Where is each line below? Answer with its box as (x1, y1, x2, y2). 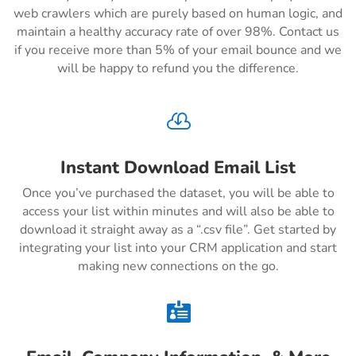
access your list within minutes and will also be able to (21, 203, 335, 221)
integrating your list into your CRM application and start (19, 239, 337, 257)
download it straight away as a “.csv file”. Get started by (20, 221, 336, 239)
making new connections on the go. (77, 257, 279, 276)
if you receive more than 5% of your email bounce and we (14, 41, 342, 60)
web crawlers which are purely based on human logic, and (14, 5, 342, 23)
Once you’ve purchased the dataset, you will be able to (21, 184, 335, 203)
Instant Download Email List (60, 156, 296, 180)
